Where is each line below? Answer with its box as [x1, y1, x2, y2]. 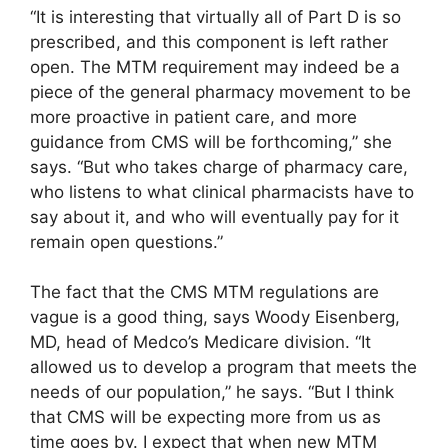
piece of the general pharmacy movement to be [30, 81, 411, 102]
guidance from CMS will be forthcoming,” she [30, 131, 392, 152]
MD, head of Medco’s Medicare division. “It [30, 332, 371, 353]
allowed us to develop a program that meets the [30, 357, 417, 378]
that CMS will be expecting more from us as [30, 407, 381, 428]
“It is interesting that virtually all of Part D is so [30, 6, 401, 27]
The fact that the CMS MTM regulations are [30, 282, 379, 303]
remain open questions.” [30, 231, 223, 252]
